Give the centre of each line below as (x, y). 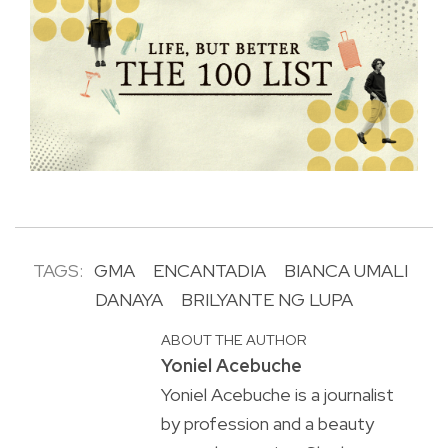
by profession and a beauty (267, 424)
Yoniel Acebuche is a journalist (277, 395)
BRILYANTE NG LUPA (267, 300)
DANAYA (129, 300)
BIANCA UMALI (346, 271)
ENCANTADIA (209, 271)
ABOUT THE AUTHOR (233, 340)
